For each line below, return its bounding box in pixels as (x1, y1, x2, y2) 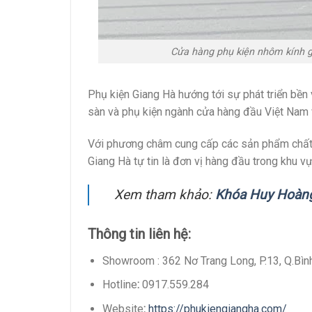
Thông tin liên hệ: (88, 225, 191, 242)
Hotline (102, 278, 137, 292)
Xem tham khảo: (114, 186, 215, 203)
